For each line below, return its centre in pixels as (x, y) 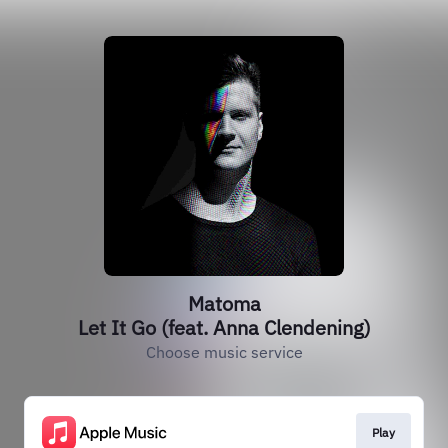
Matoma (224, 303)
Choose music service (224, 352)
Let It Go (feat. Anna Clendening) (224, 327)
